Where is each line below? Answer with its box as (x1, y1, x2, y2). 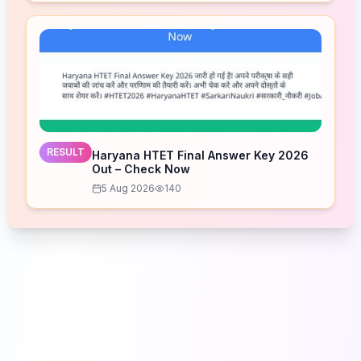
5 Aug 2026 (102, 182, 155, 194)
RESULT (47, 146, 85, 158)
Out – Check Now (92, 162, 190, 176)
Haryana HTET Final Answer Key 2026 (92, 148, 309, 162)
